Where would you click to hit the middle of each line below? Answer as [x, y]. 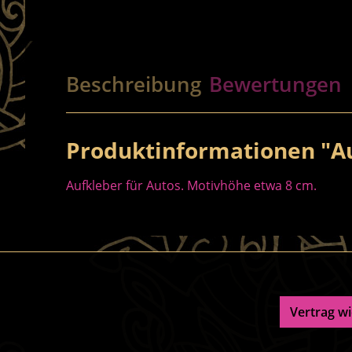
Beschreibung [134, 84]
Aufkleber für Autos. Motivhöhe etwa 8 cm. [191, 185]
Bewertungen [275, 84]
